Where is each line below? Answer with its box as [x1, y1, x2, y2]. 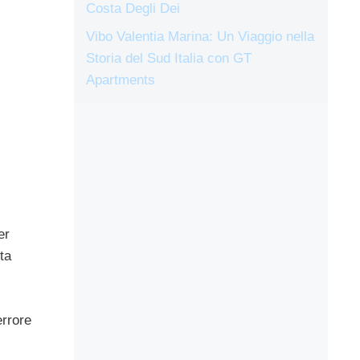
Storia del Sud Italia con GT [86, 51, 252, 67]
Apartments [86, 72, 155, 88]
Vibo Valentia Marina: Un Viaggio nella [86, 29, 314, 45]
